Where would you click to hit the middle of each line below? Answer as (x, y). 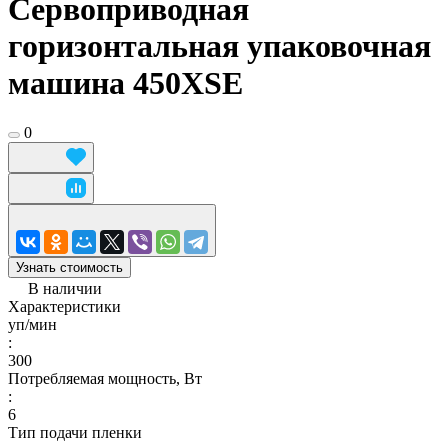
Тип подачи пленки (75, 432)
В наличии (65, 288)
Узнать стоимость (69, 267)
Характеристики (64, 306)
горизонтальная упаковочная (219, 46)
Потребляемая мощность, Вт (105, 378)
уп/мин (32, 324)
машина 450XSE (125, 83)
